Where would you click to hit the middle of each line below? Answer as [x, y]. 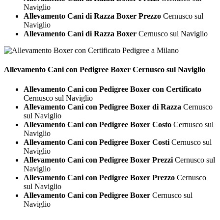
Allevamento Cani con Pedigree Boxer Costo [97, 124]
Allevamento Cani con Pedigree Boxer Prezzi [98, 160]
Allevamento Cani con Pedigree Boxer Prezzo [99, 177]
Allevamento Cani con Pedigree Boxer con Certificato [112, 89]
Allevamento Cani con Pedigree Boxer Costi [96, 142]
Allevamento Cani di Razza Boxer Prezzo [92, 16]
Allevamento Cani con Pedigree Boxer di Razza [102, 107]
